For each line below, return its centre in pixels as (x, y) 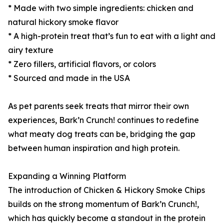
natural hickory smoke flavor (63, 22)
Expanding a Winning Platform (67, 176)
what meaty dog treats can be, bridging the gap (102, 134)
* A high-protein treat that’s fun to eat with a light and (112, 36)
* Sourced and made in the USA (69, 78)
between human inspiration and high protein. (94, 148)
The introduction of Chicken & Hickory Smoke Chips (106, 190)
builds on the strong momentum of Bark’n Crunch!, (103, 204)
